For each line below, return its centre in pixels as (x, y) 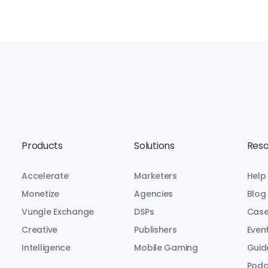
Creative (40, 230)
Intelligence (46, 248)
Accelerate (45, 176)
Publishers (156, 230)
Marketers (156, 176)
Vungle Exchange (58, 212)
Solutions (154, 146)
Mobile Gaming (166, 248)
